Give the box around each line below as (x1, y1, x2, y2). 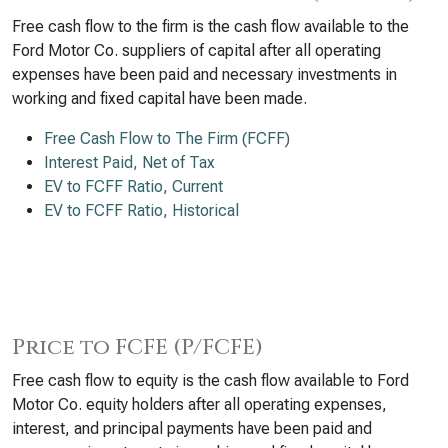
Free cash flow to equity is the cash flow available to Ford (12, 371, 409, 390)
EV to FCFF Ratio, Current (44, 177, 223, 196)
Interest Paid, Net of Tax (44, 153, 215, 172)
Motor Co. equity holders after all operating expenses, (12, 395, 387, 414)
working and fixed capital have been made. (12, 89, 307, 108)
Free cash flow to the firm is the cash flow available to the (12, 17, 409, 36)
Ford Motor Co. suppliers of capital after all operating (12, 41, 381, 60)
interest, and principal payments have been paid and (12, 419, 372, 438)
